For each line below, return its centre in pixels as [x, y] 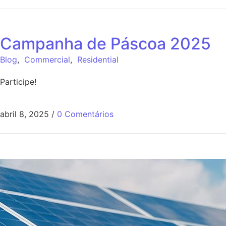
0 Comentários [85, 114]
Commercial [47, 59]
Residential [98, 59]
